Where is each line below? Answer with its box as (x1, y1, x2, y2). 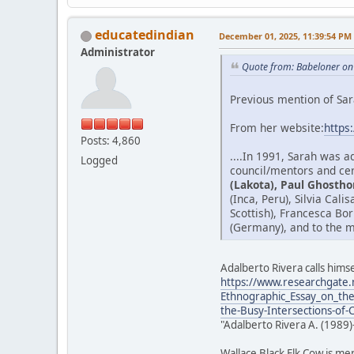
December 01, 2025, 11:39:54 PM (219, 29, 352, 42)
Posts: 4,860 (81, 133, 141, 148)
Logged (81, 153, 118, 168)
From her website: (230, 119, 324, 135)
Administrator (81, 44, 155, 59)
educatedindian (95, 25, 194, 43)
